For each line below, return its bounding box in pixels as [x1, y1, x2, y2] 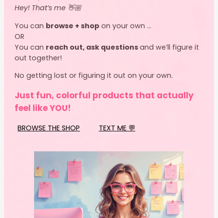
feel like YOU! [15, 102, 72, 114]
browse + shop [46, 20, 100, 31]
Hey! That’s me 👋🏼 [15, 3, 82, 13]
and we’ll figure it [140, 42, 200, 52]
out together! [15, 53, 62, 63]
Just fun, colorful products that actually [15, 89, 194, 101]
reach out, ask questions [46, 42, 140, 52]
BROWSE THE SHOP [18, 123, 80, 133]
